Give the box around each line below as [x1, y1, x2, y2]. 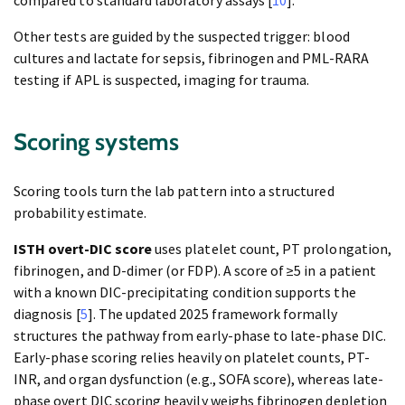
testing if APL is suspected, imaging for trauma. [14, 71, 310, 89]
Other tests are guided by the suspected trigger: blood [14, 27, 350, 46]
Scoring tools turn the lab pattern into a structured [14, 182, 334, 201]
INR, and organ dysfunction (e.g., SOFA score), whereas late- [14, 370, 383, 389]
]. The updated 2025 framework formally [87, 305, 338, 324]
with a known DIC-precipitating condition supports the [14, 283, 356, 302]
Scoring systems [14, 127, 179, 157]
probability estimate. [14, 203, 147, 222]
